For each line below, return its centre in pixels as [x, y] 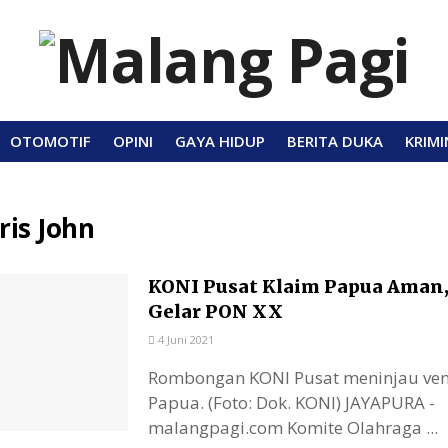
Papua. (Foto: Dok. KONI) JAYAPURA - [291, 402]
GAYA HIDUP [220, 141]
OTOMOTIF [50, 141]
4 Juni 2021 [184, 339]
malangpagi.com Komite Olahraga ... [293, 427]
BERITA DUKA [335, 141]
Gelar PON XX [215, 311]
